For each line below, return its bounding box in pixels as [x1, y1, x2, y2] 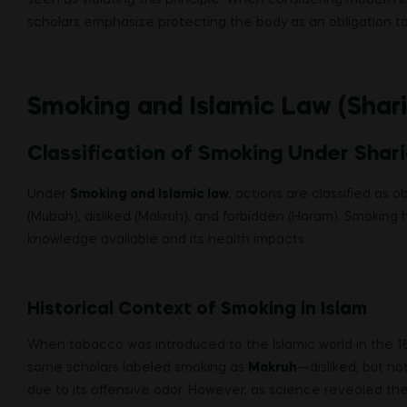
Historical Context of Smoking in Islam [27, 300, 367, 318]
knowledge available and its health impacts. [27, 233, 307, 247]
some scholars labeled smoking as [27, 362, 248, 375]
